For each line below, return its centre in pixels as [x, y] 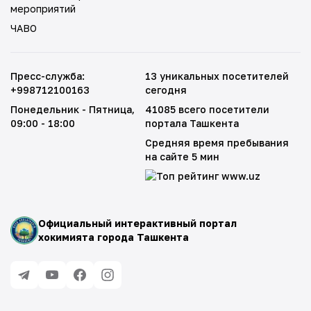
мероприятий [43, 9]
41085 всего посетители [208, 109]
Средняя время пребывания [217, 143]
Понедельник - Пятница [71, 109]
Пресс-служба [46, 76]
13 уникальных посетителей [217, 76]
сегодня [166, 90]
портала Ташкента [192, 123]
